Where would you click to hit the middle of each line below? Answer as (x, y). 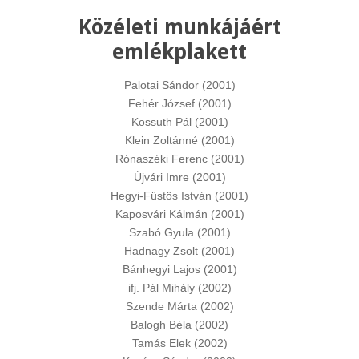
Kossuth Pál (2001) (179, 122)
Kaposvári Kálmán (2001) (179, 214)
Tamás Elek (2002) (179, 343)
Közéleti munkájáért (179, 27)
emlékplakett (179, 52)
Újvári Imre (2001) (179, 177)
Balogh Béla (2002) (179, 325)
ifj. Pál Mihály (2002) (179, 288)
